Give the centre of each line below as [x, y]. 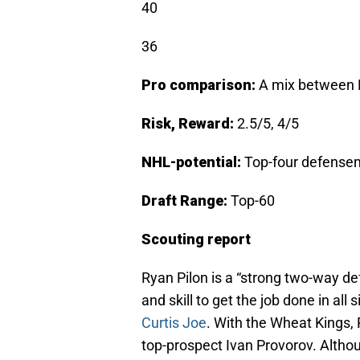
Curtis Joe [174, 323]
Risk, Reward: [188, 124]
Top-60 [253, 201]
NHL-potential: [193, 162]
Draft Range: [186, 201]
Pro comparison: [200, 85]
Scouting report [196, 239]
